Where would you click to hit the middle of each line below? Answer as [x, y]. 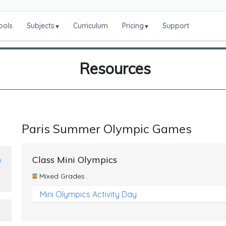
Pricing [133, 26]
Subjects [41, 26]
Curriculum [91, 26]
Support [176, 26]
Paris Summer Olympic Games [107, 129]
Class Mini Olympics [75, 160]
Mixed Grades [61, 176]
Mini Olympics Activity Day [88, 194]
